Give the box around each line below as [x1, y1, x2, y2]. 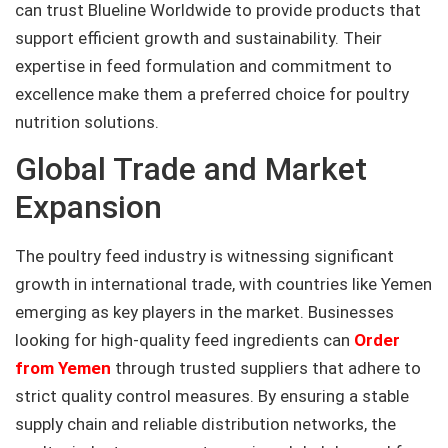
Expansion [15, 187, 162, 226]
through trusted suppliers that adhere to [115, 357, 421, 378]
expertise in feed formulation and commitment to [15, 55, 392, 76]
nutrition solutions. [15, 111, 159, 132]
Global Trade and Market [15, 149, 367, 188]
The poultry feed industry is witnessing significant [15, 245, 394, 266]
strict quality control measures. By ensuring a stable [15, 385, 409, 406]
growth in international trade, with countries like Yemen [15, 273, 432, 294]
